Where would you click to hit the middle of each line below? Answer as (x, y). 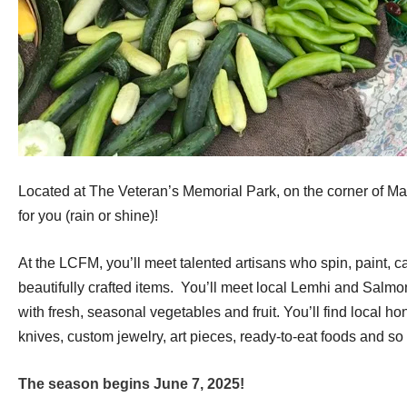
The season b (65, 384)
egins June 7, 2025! (178, 384)
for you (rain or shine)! (88, 216)
